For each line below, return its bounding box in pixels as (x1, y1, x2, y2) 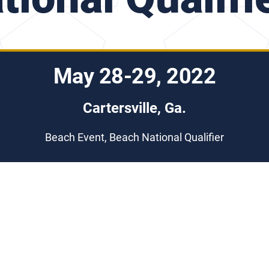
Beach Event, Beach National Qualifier (44, 131, 224, 144)
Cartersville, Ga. (82, 100, 186, 116)
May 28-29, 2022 (53, 64, 216, 89)
